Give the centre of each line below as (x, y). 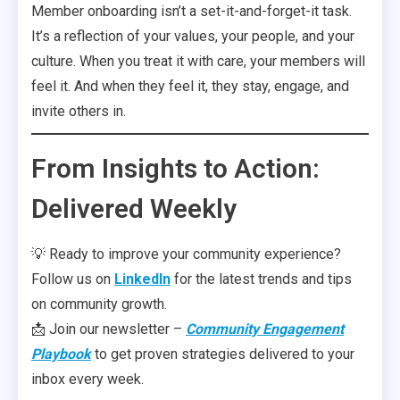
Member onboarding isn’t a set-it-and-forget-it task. (192, 11)
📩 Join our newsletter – (108, 329)
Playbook (61, 354)
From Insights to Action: (175, 168)
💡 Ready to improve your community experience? (186, 254)
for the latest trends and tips (261, 279)
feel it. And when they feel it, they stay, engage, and (190, 86)
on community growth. (99, 304)
